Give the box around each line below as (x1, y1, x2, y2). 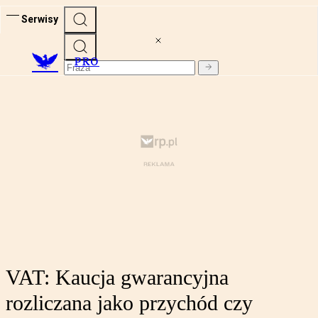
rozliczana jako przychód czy (6, 291, 253, 315)
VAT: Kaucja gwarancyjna (6, 265, 229, 290)
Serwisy (21, 13, 58, 25)
